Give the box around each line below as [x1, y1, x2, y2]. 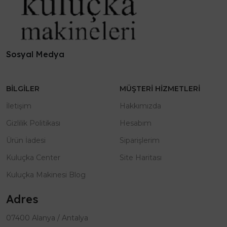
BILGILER [6, 84, 40, 94]
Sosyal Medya [6, 49, 64, 60]
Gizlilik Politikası [6, 119, 60, 128]
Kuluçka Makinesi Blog [6, 170, 86, 180]
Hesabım [120, 119, 152, 128]
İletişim [6, 101, 31, 111]
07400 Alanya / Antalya [6, 213, 88, 223]
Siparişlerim [120, 136, 160, 145]
